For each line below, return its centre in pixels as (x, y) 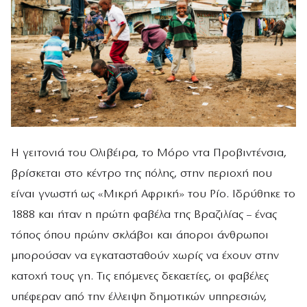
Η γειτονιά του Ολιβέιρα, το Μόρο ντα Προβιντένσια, (149, 153)
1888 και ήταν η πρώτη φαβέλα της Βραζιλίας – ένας (144, 215)
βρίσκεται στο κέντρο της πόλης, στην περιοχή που (142, 174)
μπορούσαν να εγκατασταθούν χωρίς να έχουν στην (145, 256)
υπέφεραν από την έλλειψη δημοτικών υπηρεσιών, (139, 297)
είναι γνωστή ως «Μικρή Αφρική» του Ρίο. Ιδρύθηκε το (153, 195)
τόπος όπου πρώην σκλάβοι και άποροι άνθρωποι (140, 236)
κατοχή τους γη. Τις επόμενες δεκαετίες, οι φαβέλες (140, 277)
